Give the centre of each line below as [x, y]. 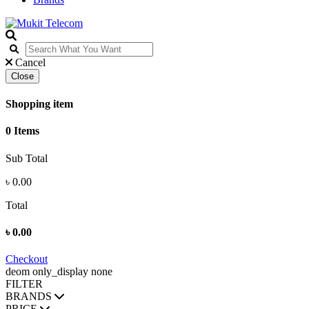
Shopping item [39, 104]
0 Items [22, 131]
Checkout [27, 259]
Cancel [30, 62]
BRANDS [29, 297]
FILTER [24, 284]
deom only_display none [59, 272]
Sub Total [27, 158]
